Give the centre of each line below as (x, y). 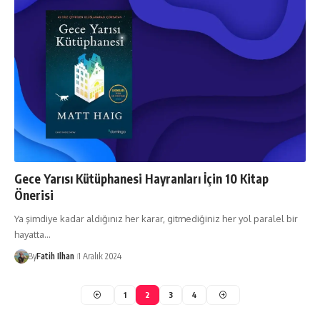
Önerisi (34, 195)
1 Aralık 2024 (99, 256)
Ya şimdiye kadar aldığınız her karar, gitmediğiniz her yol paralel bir (156, 218)
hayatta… (32, 234)
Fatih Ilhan (55, 256)
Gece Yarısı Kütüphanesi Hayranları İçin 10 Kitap (141, 178)
